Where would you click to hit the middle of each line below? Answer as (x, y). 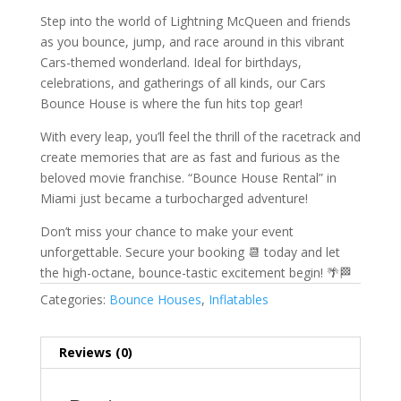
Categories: (74, 299)
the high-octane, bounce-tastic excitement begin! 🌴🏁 (196, 272)
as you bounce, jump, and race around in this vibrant (192, 41)
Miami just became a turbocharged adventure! (174, 198)
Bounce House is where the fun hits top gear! (171, 103)
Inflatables (238, 299)
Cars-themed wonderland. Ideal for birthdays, (171, 62)
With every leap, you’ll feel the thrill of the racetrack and (200, 136)
